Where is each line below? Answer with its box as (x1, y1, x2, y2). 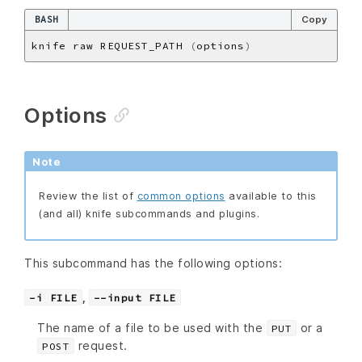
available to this (225, 190, 317, 203)
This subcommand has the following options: (24, 255, 282, 270)
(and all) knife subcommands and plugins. (39, 208, 259, 221)
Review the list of (39, 190, 137, 203)
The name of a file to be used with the (37, 320, 267, 335)
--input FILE (93, 291, 176, 304)
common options (137, 190, 225, 203)
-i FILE (29, 291, 78, 304)
